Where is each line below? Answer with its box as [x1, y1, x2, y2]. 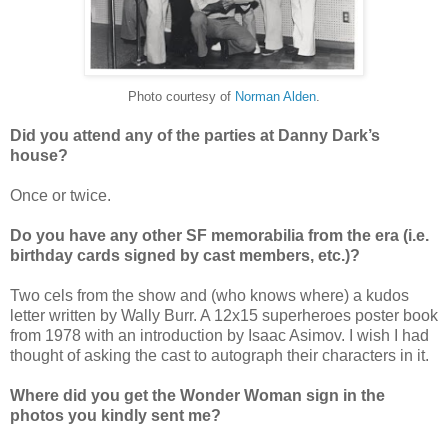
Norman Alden [235, 88, 316, 104]
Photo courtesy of [128, 88, 235, 104]
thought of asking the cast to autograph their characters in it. [10, 346, 429, 364]
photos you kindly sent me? [10, 406, 221, 424]
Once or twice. [10, 186, 111, 204]
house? [10, 146, 68, 164]
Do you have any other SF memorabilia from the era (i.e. [10, 226, 429, 244]
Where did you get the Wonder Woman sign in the [10, 386, 385, 404]
